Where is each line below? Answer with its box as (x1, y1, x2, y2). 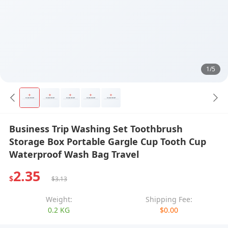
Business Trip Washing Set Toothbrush (9, 122, 183, 135)
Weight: (45, 194, 72, 204)
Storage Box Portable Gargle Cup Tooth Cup (9, 135, 206, 148)
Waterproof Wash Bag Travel (9, 148, 139, 160)
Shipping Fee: (146, 194, 193, 204)
